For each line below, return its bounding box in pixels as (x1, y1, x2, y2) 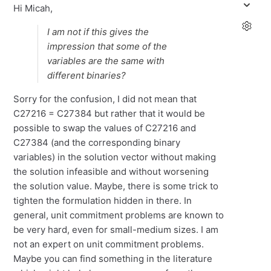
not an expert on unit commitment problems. (13, 238, 204, 250)
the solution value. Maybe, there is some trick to (13, 180, 219, 192)
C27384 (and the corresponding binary (13, 137, 181, 149)
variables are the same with (47, 55, 165, 67)
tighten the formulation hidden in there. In (13, 195, 192, 207)
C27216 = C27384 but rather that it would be (13, 108, 206, 120)
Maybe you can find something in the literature (13, 253, 213, 265)
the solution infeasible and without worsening (13, 166, 209, 178)
